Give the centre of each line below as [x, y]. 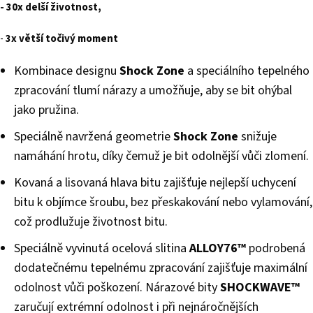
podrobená [276, 249]
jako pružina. [46, 110]
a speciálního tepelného [247, 71]
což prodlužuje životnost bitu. [91, 222]
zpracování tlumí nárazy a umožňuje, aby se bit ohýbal [153, 91]
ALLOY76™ [218, 249]
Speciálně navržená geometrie [94, 137]
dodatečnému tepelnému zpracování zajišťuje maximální [161, 268]
